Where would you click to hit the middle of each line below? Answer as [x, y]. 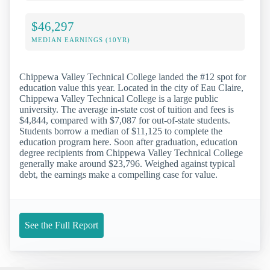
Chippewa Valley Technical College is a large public [119, 98]
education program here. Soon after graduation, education [128, 142]
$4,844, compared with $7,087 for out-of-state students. [125, 120]
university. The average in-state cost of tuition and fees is [127, 109]
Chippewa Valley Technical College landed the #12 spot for [133, 77]
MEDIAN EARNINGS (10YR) [81, 39]
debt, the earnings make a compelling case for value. [118, 174]
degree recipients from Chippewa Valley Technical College [131, 152]
